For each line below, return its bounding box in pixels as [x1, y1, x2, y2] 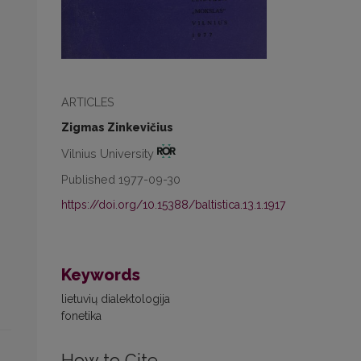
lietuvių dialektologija [61, 292, 170, 305]
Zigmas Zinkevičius [61, 121, 173, 135]
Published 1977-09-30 [61, 172, 180, 186]
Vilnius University [61, 146, 157, 160]
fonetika [61, 309, 102, 322]
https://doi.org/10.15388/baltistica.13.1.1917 [61, 197, 285, 211]
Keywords [61, 264, 140, 284]
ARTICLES [61, 95, 114, 110]
